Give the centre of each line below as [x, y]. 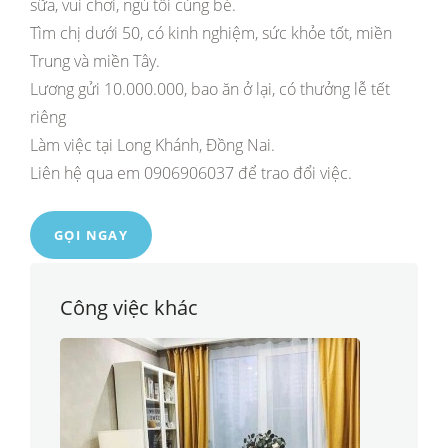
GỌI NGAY [91, 235]
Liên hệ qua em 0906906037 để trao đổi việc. [191, 173]
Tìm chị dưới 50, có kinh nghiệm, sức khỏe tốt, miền [211, 33]
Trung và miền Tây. [95, 61]
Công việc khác [129, 307]
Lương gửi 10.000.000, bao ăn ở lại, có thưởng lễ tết [210, 89]
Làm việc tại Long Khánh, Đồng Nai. [152, 145]
